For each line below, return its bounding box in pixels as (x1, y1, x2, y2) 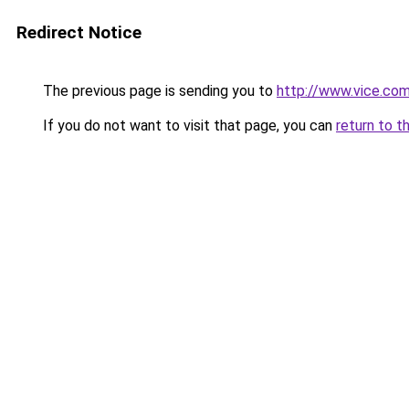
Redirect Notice (16, 22, 142, 43)
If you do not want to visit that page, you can (39, 117, 336, 134)
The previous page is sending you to (39, 82, 277, 100)
